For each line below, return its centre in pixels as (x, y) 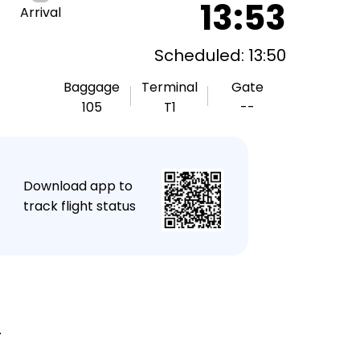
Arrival (40, 12)
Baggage (92, 87)
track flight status (79, 206)
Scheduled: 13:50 (220, 55)
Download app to (78, 186)
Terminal (170, 87)
